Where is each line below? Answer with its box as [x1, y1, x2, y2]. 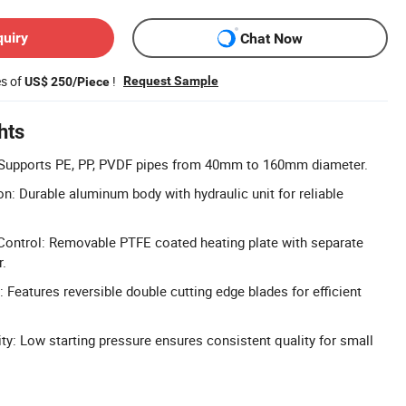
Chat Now [240, 29, 303, 47]
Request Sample [123, 73, 218, 88]
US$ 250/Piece [24, 74, 110, 89]
